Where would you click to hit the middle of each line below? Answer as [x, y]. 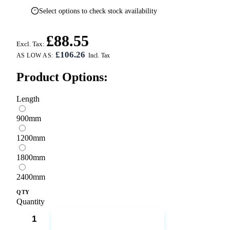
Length [28, 99]
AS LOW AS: [36, 56]
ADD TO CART [114, 221]
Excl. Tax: [31, 44]
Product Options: [62, 77]
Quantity [31, 202]
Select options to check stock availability [98, 11]
